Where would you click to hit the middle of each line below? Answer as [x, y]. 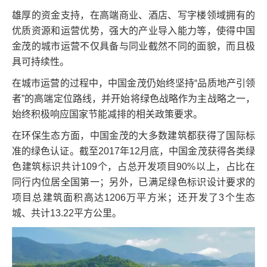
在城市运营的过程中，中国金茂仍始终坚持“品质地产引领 [133, 83]
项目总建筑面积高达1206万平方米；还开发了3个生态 [133, 198]
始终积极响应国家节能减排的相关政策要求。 [108, 114]
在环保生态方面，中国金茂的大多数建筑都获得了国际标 [133, 136]
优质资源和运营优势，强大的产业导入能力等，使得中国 [133, 31]
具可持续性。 [41, 62]
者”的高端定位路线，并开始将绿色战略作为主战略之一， [133, 99]
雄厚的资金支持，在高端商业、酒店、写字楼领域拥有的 [133, 15]
